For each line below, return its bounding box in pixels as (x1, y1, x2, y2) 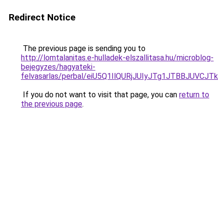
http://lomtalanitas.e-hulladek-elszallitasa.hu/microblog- (21, 53, 214, 62)
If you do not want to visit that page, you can (21, 90, 179, 99)
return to (179, 90, 209, 99)
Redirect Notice (9, 12, 75, 23)
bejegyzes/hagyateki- (21, 62, 95, 72)
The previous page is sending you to (21, 44, 145, 53)
